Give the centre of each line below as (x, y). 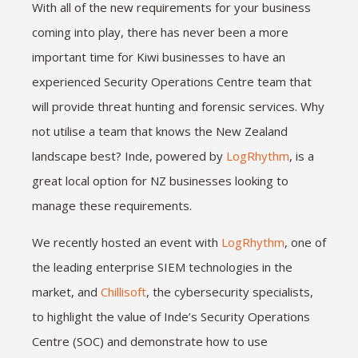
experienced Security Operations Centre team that (172, 82)
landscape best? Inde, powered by (129, 156)
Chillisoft (123, 292)
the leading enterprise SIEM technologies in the (162, 267)
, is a (302, 156)
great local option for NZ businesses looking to (160, 181)
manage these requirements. (112, 205)
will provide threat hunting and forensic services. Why (178, 106)
